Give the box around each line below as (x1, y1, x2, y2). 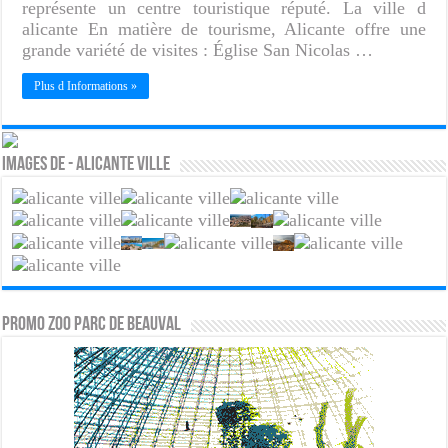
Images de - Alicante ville (2, 154, 171, 175)
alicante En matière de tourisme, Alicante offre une (22, 18, 426, 39)
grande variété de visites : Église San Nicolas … (22, 39, 374, 60)
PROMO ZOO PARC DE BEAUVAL (2, 315, 182, 336)
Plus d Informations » (34, 78, 138, 93)
